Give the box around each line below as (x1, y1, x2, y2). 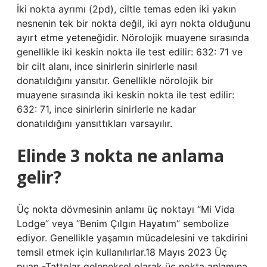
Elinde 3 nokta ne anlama (17, 144, 224, 167)
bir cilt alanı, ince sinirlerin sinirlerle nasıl (17, 60, 197, 72)
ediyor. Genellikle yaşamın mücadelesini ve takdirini (17, 232, 248, 244)
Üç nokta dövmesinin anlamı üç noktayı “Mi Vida (17, 203, 235, 215)
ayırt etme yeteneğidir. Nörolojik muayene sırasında (17, 32, 249, 44)
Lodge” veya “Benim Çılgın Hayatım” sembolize (17, 218, 229, 229)
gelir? (17, 166, 61, 188)
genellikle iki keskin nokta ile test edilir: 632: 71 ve (17, 46, 243, 58)
